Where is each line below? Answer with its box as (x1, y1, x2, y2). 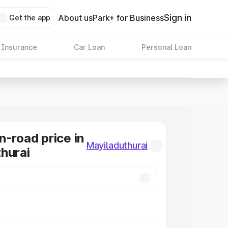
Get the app (9, 13, 51, 22)
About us (58, 13, 93, 23)
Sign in (164, 12, 191, 23)
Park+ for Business (93, 13, 164, 23)
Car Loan (73, 43, 105, 51)
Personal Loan (141, 43, 191, 51)
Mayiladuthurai (86, 140, 148, 151)
